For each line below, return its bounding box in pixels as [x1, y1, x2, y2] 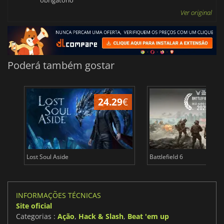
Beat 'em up [127, 211, 169, 221]
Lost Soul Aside [26, 152, 68, 161]
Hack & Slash [78, 211, 123, 221]
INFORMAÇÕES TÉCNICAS [16, 190, 101, 200]
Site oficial [16, 201, 52, 211]
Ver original [180, 8, 212, 17]
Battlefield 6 [149, 152, 183, 161]
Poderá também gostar [7, 58, 114, 72]
